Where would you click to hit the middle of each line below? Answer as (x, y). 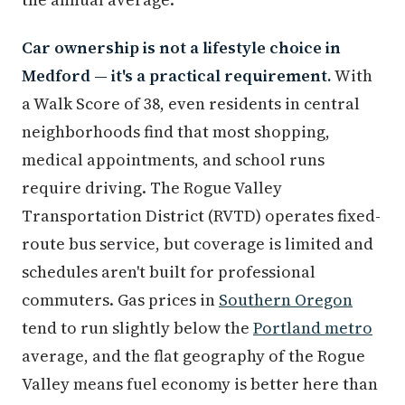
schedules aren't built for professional (169, 272)
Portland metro (313, 328)
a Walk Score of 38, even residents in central (191, 104)
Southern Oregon (286, 300)
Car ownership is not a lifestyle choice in (181, 48)
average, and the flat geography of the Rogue (193, 356)
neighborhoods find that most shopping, (176, 132)
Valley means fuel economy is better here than (200, 384)
